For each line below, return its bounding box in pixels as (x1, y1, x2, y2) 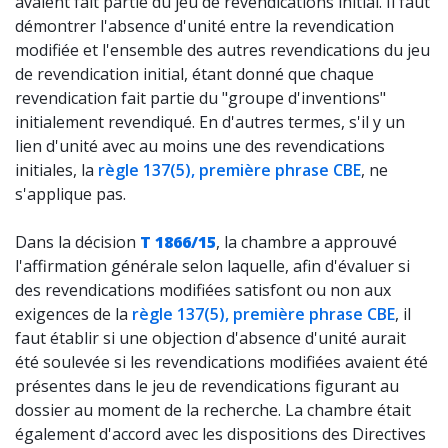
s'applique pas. (15, 183, 126, 205)
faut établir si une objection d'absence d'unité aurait (15, 327, 406, 349)
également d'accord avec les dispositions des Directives (15, 423, 426, 445)
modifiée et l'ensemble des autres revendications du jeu (15, 39, 430, 61)
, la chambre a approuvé (216, 231, 397, 253)
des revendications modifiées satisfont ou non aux (15, 279, 391, 301)
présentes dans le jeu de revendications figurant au (15, 375, 399, 397)
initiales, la (15, 159, 98, 181)
